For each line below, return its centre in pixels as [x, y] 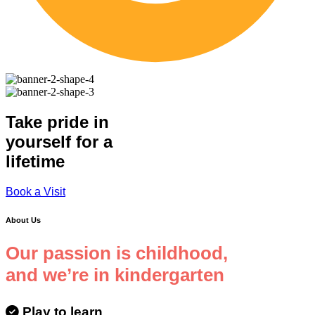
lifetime [35, 162]
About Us [23, 220]
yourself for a [59, 142]
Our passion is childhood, [117, 253]
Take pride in [57, 122]
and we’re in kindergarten [115, 275]
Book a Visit [36, 192]
